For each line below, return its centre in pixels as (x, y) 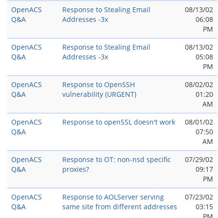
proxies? (76, 169)
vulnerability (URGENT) (99, 94)
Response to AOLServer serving (113, 197)
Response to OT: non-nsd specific (117, 159)
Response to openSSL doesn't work (119, 122)
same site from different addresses (120, 207)
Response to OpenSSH (99, 84)
